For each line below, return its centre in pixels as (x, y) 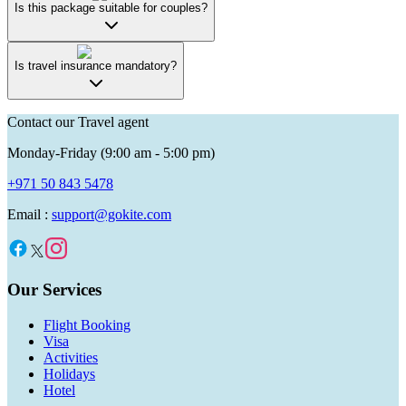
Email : (29, 215)
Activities (71, 357)
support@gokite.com (111, 215)
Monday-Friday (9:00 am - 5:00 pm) (111, 153)
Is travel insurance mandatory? (96, 66)
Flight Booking (87, 324)
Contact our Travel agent (78, 122)
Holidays (69, 373)
